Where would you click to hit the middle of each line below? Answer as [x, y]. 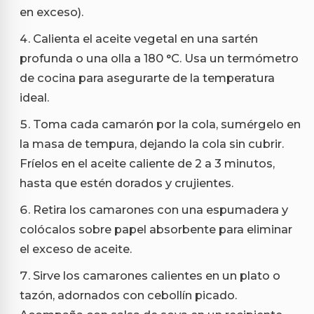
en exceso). [52, 12]
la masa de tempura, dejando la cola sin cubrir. [152, 143]
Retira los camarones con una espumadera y [161, 209]
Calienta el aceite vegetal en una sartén [145, 38]
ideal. [34, 97]
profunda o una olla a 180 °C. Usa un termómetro [159, 58]
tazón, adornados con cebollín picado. [128, 295]
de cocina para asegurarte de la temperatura [147, 77]
